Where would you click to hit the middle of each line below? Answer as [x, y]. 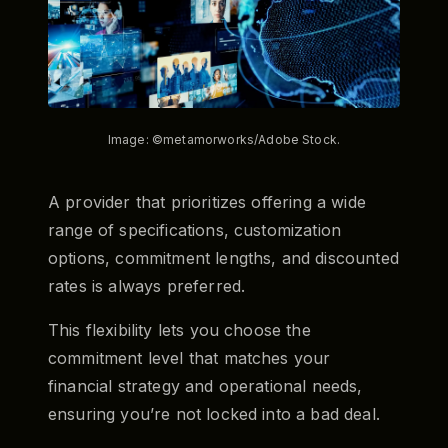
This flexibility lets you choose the [179, 329]
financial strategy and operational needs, [205, 385]
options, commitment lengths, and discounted [223, 257]
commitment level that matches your [189, 357]
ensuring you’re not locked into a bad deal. [214, 413]
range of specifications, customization [195, 229]
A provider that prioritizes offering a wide [207, 201]
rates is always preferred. [147, 285]
